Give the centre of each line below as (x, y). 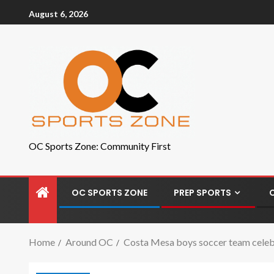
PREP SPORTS (202, 193)
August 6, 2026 (58, 13)
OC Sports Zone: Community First (100, 146)
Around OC (89, 242)
